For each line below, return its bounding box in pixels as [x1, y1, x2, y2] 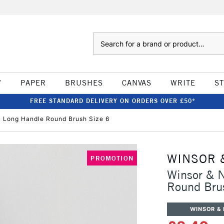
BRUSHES [64, 78, 103, 87]
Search [92, 33, 113, 41]
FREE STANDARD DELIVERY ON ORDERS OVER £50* [29, 97, 195, 104]
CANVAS [121, 78, 151, 87]
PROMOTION [90, 154, 133, 162]
